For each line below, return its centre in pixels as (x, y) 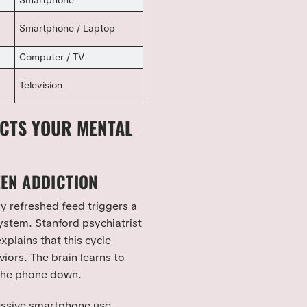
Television (41, 85)
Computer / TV (52, 57)
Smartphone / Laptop (67, 28)
